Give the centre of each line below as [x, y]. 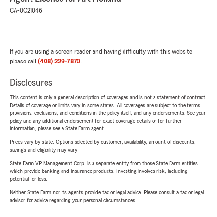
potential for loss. [29, 179]
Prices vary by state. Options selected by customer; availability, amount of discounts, [103, 142]
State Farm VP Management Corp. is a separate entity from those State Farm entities [104, 163]
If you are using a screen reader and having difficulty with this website [101, 52]
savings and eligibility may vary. [44, 150]
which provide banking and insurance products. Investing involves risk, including [99, 171]
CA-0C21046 [26, 11]
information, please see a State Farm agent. [57, 129]
